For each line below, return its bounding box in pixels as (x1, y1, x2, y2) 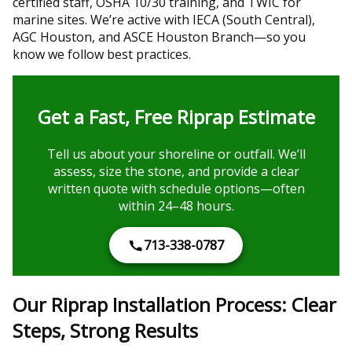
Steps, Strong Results (13, 317, 198, 343)
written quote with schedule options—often (47, 179, 305, 197)
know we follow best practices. (13, 45, 191, 63)
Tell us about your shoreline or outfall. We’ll (46, 145, 306, 163)
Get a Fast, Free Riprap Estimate (37, 103, 315, 130)
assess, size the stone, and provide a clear (53, 162, 299, 180)
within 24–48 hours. (118, 196, 234, 214)
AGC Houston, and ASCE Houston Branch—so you (13, 27, 306, 46)
